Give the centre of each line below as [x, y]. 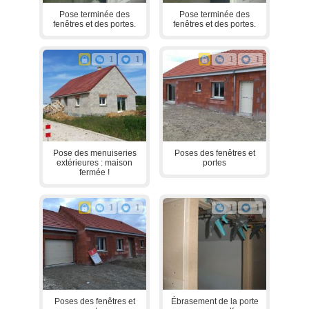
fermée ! [94, 172]
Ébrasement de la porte [215, 302]
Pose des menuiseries [94, 153]
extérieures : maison [94, 162]
